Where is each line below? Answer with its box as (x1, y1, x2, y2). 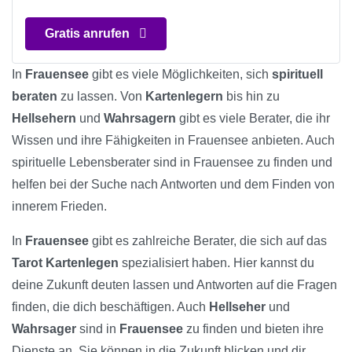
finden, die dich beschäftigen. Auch (12, 300, 209, 314)
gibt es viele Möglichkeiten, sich (89, 68, 272, 82)
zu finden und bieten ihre (183, 322, 324, 336)
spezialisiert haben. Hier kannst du (119, 256, 314, 270)
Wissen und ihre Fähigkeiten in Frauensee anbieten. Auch (12, 134, 335, 148)
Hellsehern (12, 112, 76, 126)
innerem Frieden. (12, 200, 107, 214)
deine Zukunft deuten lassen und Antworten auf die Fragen (12, 278, 337, 292)
